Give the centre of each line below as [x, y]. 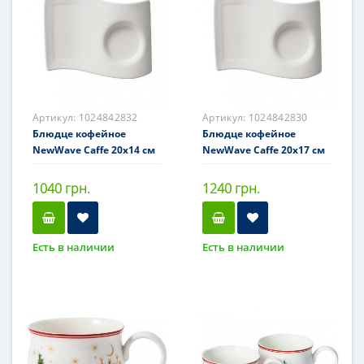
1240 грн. [231, 188]
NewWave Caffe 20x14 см [94, 150]
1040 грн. [61, 188]
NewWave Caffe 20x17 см [264, 150]
